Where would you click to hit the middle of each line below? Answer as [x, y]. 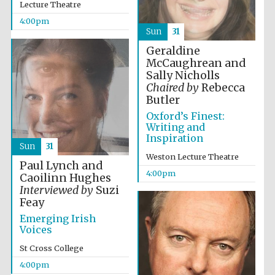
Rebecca [222, 88]
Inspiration [174, 138]
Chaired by [172, 88]
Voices [36, 230]
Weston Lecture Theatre [192, 157]
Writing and [175, 127]
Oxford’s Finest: [185, 116]
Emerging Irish [57, 219]
